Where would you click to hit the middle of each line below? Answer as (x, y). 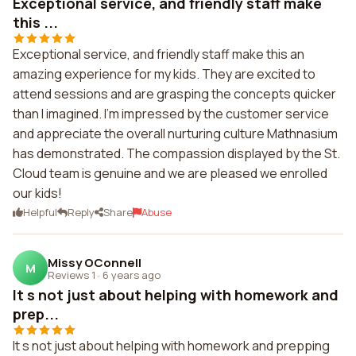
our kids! (37, 193)
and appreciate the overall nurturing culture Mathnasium (175, 133)
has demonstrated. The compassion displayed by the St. (176, 153)
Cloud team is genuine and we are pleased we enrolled (170, 173)
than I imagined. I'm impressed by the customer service (171, 114)
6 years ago (132, 275)
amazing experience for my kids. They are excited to (164, 74)
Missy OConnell (95, 262)
